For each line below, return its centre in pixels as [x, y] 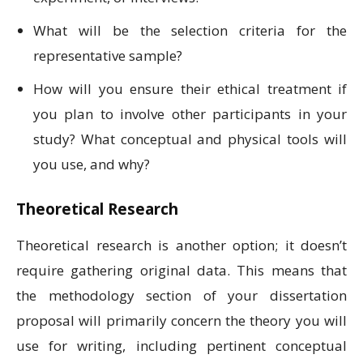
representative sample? [108, 56]
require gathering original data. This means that [181, 271]
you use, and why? [92, 164]
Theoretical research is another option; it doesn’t [181, 246]
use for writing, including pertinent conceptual [181, 346]
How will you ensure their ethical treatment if [190, 89]
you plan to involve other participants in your [190, 114]
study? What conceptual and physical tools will [190, 139]
